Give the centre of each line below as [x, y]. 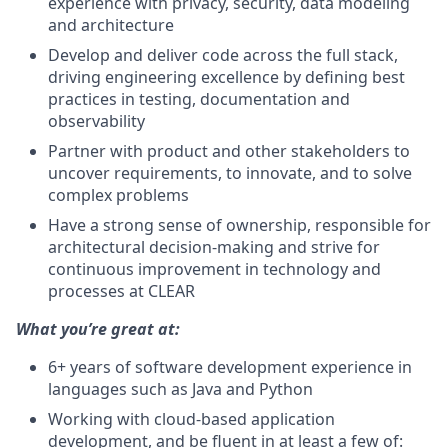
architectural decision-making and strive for [214, 247]
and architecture [111, 25]
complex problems [118, 195]
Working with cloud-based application [191, 419]
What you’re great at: [98, 329]
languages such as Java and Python [180, 389]
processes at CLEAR [121, 291]
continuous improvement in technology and [214, 269]
